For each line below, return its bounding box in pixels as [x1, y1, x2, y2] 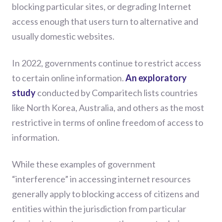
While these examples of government [12, 158, 156, 169]
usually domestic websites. [12, 30, 114, 42]
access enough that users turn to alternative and [12, 15, 198, 27]
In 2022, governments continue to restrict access [12, 57, 201, 68]
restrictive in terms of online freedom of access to [12, 116, 203, 128]
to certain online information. [12, 72, 125, 83]
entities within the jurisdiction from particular [12, 203, 186, 214]
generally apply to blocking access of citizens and [12, 188, 199, 199]
